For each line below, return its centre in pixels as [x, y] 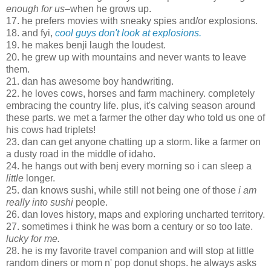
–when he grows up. [108, 8]
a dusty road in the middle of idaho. [81, 154]
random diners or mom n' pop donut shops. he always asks [131, 263]
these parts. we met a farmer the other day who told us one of [135, 117]
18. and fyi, [31, 33]
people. [90, 202]
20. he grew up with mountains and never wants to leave [126, 57]
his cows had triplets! [51, 129]
